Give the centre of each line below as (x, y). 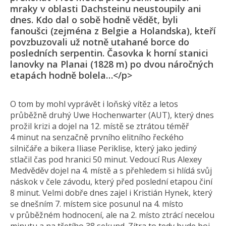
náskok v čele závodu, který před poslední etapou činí (111, 182)
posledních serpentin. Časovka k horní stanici (109, 53)
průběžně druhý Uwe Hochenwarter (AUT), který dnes (112, 115)
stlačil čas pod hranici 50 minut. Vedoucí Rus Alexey (106, 159)
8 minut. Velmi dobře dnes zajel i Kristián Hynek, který (111, 193)
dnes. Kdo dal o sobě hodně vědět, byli (94, 20)
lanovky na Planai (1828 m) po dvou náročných (112, 64)
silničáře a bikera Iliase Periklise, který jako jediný (103, 148)
